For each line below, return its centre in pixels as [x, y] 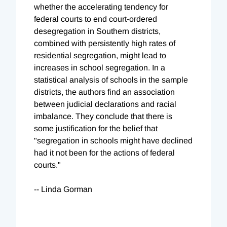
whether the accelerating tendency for [101, 7]
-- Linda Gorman [63, 189]
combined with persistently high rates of [105, 43]
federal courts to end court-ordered [96, 19]
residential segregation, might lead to [100, 55]
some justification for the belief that [96, 128]
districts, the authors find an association [104, 92]
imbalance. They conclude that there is [103, 116]
